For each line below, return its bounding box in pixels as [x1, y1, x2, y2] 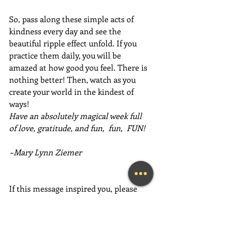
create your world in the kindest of [9, 86, 136, 97]
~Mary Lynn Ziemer [9, 146, 82, 157]
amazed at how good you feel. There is [9, 62, 149, 73]
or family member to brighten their [9, 207, 141, 218]
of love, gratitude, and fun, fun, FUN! [9, 122, 145, 133]
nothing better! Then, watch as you [9, 74, 138, 85]
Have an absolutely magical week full [9, 110, 144, 121]
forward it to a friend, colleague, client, [9, 195, 152, 206]
